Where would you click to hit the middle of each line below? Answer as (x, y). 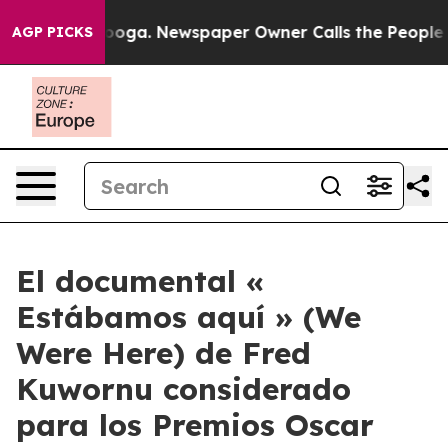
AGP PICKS (52, 32)
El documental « (140, 281)
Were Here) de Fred (163, 353)
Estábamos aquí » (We (188, 317)
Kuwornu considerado (183, 389)
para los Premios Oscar (195, 425)
